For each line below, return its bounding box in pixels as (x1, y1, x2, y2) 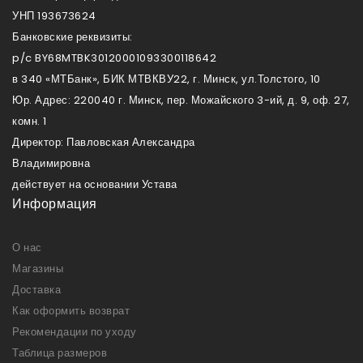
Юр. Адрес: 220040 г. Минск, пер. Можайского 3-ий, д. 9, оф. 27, (12, 92, 350, 108)
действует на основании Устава (12, 176, 177, 192)
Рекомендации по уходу (12, 323, 137, 340)
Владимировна (12, 155, 90, 171)
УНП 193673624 (12, 7, 96, 23)
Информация (12, 194, 97, 213)
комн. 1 (12, 113, 47, 129)
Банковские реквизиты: (12, 28, 133, 45)
